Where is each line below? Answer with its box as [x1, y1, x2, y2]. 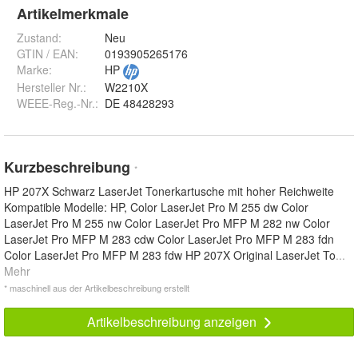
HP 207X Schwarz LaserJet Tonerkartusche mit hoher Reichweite [4, 183, 334, 200]
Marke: [17, 62, 52, 78]
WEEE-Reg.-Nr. [17, 95, 95, 112]
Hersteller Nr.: [17, 79, 86, 96]
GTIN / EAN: [17, 46, 78, 62]
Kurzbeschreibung [4, 157, 134, 178]
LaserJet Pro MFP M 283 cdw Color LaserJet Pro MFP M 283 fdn [4, 231, 334, 248]
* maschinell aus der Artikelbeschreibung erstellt [4, 281, 189, 295]
